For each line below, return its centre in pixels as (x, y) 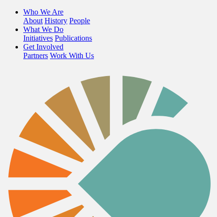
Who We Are (43, 12)
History (56, 21)
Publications (73, 38)
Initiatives (38, 38)
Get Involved (43, 47)
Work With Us (72, 55)
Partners (36, 55)
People (80, 21)
